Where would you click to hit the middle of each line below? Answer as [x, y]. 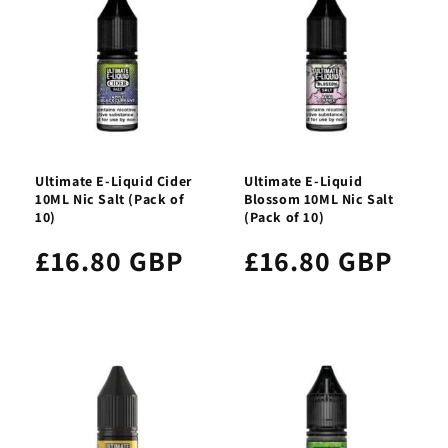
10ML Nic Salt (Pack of [110, 198]
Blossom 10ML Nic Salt [319, 198]
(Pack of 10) [284, 216]
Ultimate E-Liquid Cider [113, 180]
